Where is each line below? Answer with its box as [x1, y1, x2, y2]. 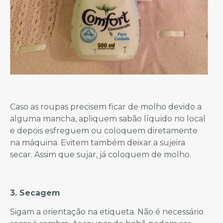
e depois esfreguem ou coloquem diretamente [10, 126, 198, 136]
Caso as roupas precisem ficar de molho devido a [10, 102, 202, 112]
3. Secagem [10, 188, 60, 198]
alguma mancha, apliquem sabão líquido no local [10, 114, 206, 124]
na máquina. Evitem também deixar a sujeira [10, 138, 185, 148]
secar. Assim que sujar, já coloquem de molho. [10, 150, 191, 160]
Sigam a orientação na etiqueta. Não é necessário [10, 207, 204, 217]
